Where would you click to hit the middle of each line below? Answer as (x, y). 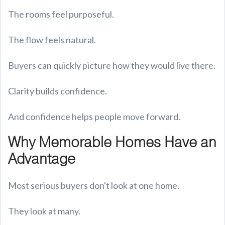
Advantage (42, 159)
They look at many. (44, 211)
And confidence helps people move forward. (94, 117)
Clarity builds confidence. (58, 91)
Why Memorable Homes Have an (112, 142)
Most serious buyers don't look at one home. (94, 185)
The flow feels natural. (52, 40)
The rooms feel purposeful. (61, 14)
